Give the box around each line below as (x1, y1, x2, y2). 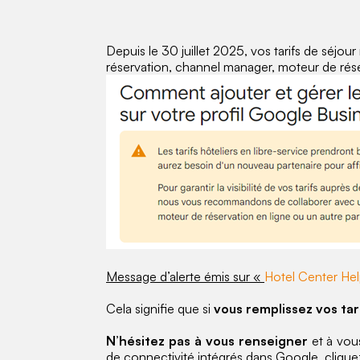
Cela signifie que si (106, 300, 214, 317)
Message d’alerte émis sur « (106, 268, 264, 284)
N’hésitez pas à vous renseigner (106, 332, 308, 349)
